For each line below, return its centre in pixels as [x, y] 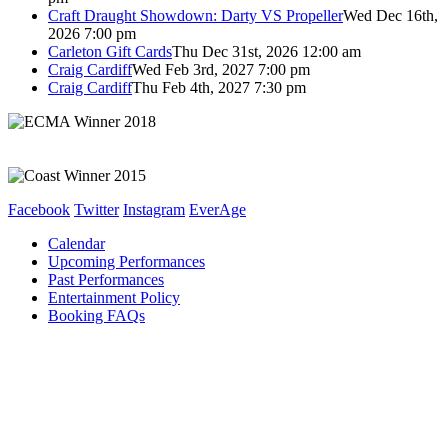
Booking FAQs [96, 315]
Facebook [39, 209]
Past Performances [106, 279]
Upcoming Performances [126, 261]
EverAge [217, 209]
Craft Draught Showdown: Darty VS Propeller [195, 15]
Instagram [154, 209]
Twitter [96, 209]
